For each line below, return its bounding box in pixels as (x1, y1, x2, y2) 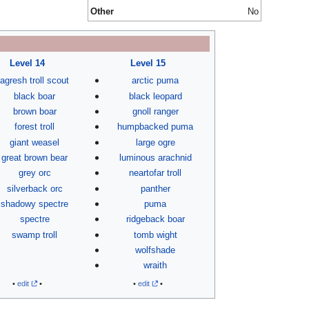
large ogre (135, 137, 175, 148)
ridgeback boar (126, 214, 185, 225)
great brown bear (1, 152, 68, 163)
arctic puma (132, 75, 179, 86)
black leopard (128, 90, 182, 101)
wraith (143, 260, 168, 271)
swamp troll (12, 229, 58, 240)
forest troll (14, 121, 55, 132)
